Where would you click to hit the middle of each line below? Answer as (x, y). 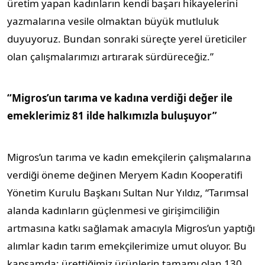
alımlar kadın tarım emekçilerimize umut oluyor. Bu (127, 246)
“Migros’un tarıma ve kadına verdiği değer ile (120, 98)
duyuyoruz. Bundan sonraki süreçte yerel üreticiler (127, 39)
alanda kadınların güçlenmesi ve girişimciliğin (114, 210)
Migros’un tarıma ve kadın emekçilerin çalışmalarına (129, 157)
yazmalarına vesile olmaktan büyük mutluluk (113, 21)
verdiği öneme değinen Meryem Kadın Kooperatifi (125, 175)
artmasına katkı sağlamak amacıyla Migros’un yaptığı (131, 228)
